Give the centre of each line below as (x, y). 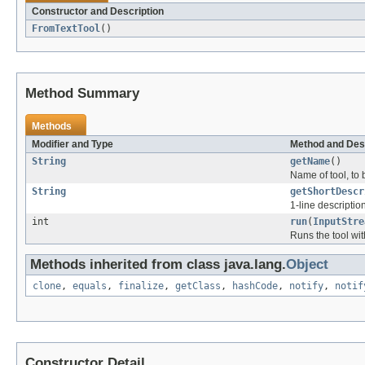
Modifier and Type (73, 145)
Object (307, 265)
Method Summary (82, 94)
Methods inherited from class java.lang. (158, 265)
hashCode (255, 286)
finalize (141, 286)
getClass (198, 286)
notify (306, 286)
